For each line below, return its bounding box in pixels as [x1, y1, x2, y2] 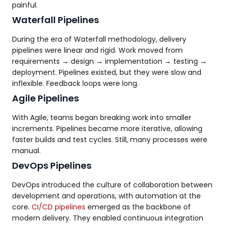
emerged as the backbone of [85, 201, 191, 212]
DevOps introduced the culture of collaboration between [12, 179, 212, 190]
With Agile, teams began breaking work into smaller [12, 112, 191, 123]
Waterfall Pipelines [12, 13, 99, 26]
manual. [12, 145, 41, 156]
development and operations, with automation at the [12, 190, 201, 201]
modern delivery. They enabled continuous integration [12, 212, 203, 223]
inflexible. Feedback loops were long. [12, 78, 139, 88]
